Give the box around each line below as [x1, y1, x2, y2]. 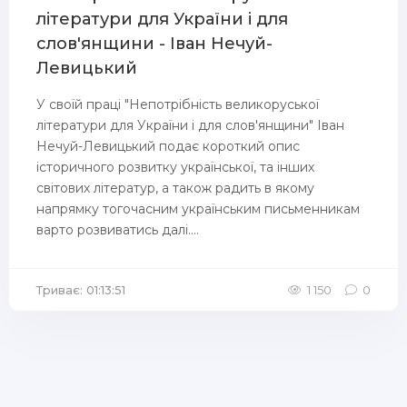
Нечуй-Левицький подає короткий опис [36, 138, 300, 154]
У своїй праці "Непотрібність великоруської [36, 96, 319, 113]
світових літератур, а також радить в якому [36, 180, 314, 196]
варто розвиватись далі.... [36, 222, 199, 238]
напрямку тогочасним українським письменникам [36, 201, 360, 217]
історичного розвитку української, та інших [36, 159, 314, 175]
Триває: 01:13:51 [36, 283, 125, 297]
